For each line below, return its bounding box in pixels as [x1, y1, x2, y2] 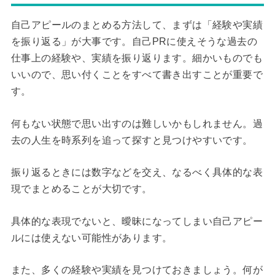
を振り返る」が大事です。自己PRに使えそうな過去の [10, 36, 257, 47]
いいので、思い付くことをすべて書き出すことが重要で [10, 69, 263, 80]
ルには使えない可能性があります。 [10, 232, 172, 243]
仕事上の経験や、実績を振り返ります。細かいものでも [10, 52, 263, 63]
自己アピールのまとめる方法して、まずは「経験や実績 [10, 19, 263, 30]
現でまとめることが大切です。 [10, 184, 152, 195]
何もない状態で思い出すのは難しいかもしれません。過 [10, 118, 263, 129]
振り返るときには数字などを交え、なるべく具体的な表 [10, 167, 263, 178]
